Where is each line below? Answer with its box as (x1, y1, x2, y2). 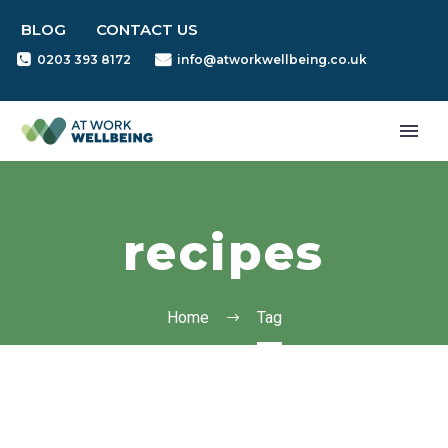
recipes (123, 224, 325, 282)
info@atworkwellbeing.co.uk (176, 52, 367, 67)
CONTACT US (96, 20, 198, 39)
